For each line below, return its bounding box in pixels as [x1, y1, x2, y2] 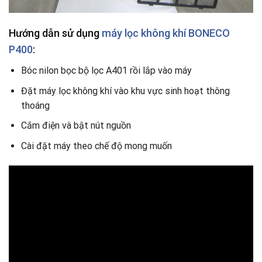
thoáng [20, 99, 50, 111]
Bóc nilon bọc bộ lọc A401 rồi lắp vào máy [20, 65, 192, 77]
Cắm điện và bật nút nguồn [20, 120, 133, 132]
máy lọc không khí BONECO [102, 27, 230, 40]
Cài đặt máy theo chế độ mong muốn [20, 140, 172, 151]
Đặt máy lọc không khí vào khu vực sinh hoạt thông [20, 85, 230, 96]
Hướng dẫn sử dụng [9, 27, 102, 40]
